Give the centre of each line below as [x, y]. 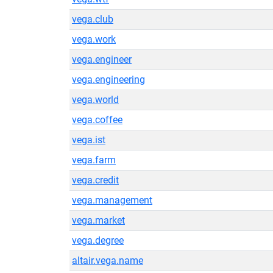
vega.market [98, 220]
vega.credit [95, 180]
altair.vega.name [108, 261]
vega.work [94, 39]
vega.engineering [108, 80]
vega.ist [89, 140]
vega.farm [94, 160]
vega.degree [98, 240]
